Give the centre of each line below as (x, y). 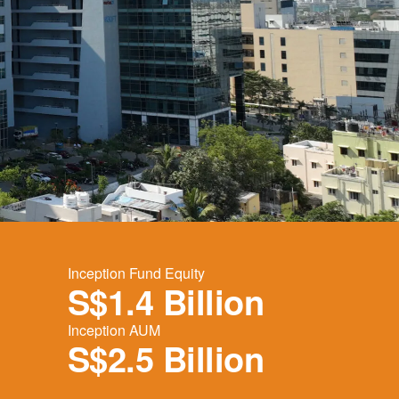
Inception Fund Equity (136, 273)
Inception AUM (114, 330)
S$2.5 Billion (166, 358)
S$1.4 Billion (166, 301)
